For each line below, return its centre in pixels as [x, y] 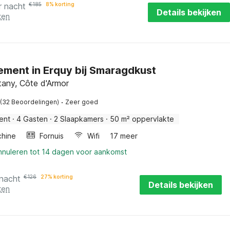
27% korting [57, 177]
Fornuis [52, 136]
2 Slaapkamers [79, 119]
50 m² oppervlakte [142, 119]
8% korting [60, 4]
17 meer [124, 136]
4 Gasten [32, 119]
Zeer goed [82, 102]
